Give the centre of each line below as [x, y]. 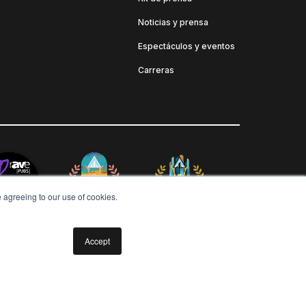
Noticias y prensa [173, 23]
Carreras [156, 70]
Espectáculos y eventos [187, 46]
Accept [97, 241]
